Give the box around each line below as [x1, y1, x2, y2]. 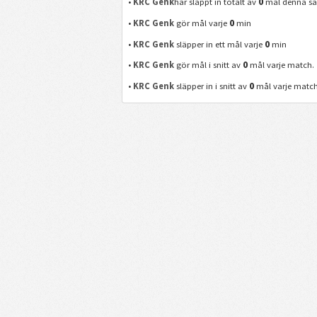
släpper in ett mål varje [174, 38, 265, 50]
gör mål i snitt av [174, 59, 243, 71]
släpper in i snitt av [174, 80, 250, 91]
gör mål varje [174, 18, 230, 29]
